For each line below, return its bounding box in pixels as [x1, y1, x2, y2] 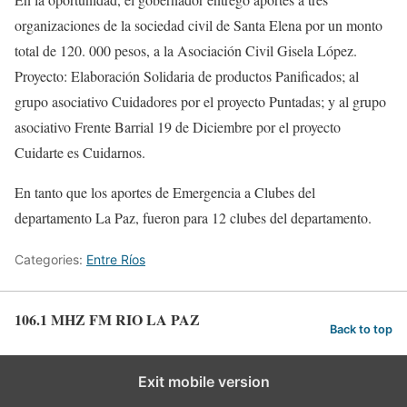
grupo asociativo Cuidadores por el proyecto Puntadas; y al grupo [15, 92, 386, 111]
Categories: [15, 252, 86, 267]
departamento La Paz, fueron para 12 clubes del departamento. [15, 208, 372, 227]
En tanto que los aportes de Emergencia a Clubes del [15, 183, 315, 202]
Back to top [330, 322, 392, 336]
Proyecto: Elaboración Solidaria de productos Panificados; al [15, 66, 359, 85]
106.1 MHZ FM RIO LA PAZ [15, 309, 200, 330]
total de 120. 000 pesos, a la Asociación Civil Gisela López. [15, 41, 357, 60]
